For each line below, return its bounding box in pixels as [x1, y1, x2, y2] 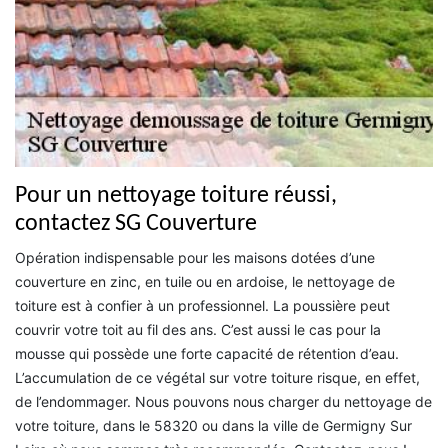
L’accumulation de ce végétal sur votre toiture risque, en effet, [15, 368, 420, 386]
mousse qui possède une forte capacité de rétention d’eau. [15, 344, 399, 362]
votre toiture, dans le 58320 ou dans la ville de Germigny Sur [15, 416, 412, 434]
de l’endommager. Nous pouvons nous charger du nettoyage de [15, 392, 432, 410]
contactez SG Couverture [15, 211, 257, 236]
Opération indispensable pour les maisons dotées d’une [15, 248, 375, 266]
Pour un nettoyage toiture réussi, [15, 183, 337, 208]
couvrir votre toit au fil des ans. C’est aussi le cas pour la [15, 320, 381, 338]
